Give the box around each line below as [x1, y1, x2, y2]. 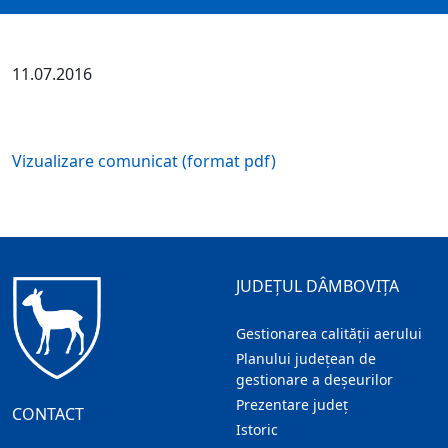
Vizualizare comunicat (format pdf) [12, 150, 276, 172]
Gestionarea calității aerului [236, 324, 422, 344]
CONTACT [12, 403, 84, 425]
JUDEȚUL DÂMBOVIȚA [236, 275, 399, 298]
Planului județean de [236, 349, 376, 369]
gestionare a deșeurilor [236, 370, 393, 390]
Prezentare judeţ [236, 395, 348, 415]
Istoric [236, 420, 278, 440]
